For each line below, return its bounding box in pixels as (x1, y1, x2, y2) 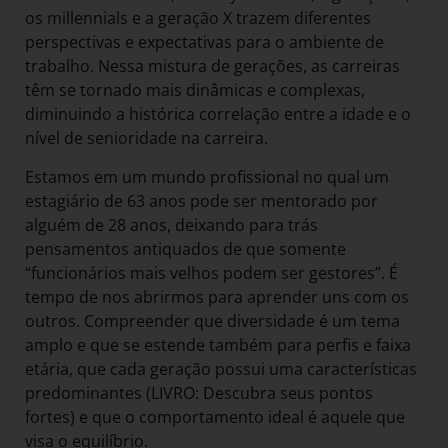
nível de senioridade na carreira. (25, 127, 268, 150)
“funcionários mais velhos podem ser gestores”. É (25, 261, 398, 284)
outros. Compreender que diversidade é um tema (25, 309, 400, 332)
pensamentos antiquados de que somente (25, 237, 346, 260)
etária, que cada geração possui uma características (25, 357, 417, 380)
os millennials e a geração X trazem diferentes (25, 7, 371, 30)
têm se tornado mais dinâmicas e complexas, (25, 79, 365, 102)
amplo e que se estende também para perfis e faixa (25, 333, 411, 356)
